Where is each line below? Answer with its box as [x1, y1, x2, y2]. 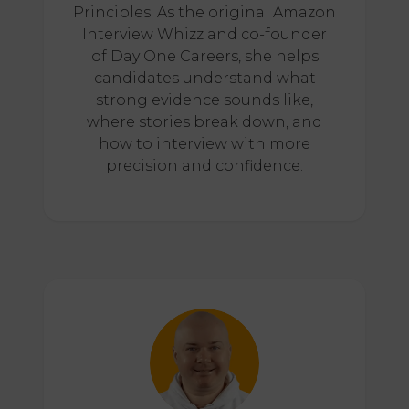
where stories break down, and [87, 113, 322, 131]
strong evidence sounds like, [96, 91, 313, 110]
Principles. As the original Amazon [73, 4, 336, 22]
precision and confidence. [106, 157, 303, 175]
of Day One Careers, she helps [90, 47, 319, 66]
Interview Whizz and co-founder [82, 26, 327, 44]
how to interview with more [99, 135, 310, 153]
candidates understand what [93, 69, 316, 88]
